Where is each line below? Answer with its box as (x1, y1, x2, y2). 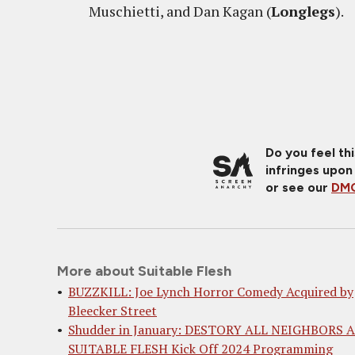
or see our (265, 180, 331, 195)
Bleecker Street (68, 302, 157, 319)
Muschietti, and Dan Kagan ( (89, 2, 271, 21)
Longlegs (271, 2, 335, 21)
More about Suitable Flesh (57, 262, 231, 280)
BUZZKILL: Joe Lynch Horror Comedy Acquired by (68, 283, 353, 300)
